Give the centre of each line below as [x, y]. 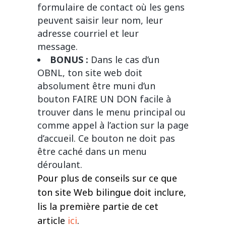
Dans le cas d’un [124, 60]
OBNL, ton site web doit [90, 73]
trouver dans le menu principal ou [111, 112]
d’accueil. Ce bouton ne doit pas [106, 138]
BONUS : [69, 60]
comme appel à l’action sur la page [113, 125]
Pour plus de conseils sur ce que [107, 178]
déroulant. [62, 165]
